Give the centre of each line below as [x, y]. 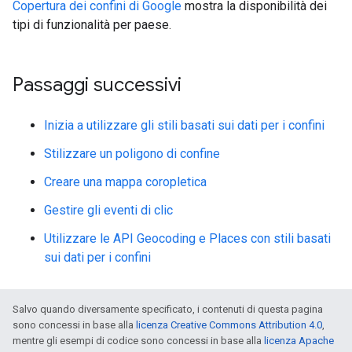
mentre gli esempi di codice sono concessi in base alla [138, 341]
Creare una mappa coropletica [125, 182]
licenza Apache [299, 341]
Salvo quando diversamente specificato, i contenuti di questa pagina [168, 309]
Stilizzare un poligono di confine [132, 154]
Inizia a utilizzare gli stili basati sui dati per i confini [184, 125]
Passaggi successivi [97, 85]
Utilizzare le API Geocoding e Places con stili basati [187, 238]
